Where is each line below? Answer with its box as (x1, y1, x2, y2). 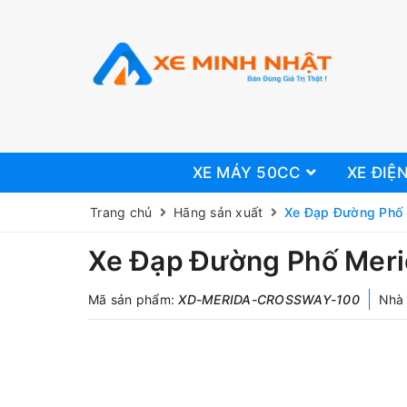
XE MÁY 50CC (192, 164, 306, 182)
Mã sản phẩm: (88, 292, 179, 307)
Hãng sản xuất (174, 204, 263, 220)
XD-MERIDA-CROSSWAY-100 (178, 292, 360, 307)
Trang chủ (90, 204, 153, 220)
